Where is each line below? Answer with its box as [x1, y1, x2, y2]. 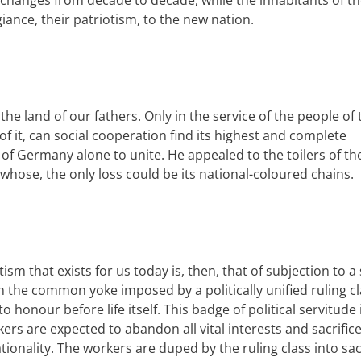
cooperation [92, 127, 167, 144]
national [199, 165, 249, 183]
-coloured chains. [249, 165, 354, 183]
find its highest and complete [167, 127, 346, 144]
